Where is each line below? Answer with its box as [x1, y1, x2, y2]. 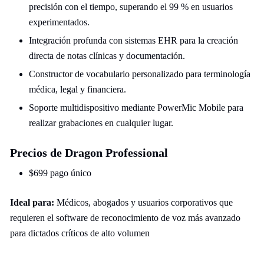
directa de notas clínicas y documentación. [29, 51, 185, 61]
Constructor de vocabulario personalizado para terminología [29, 69, 250, 79]
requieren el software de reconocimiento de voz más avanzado [10, 213, 240, 223]
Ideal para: [10, 197, 54, 207]
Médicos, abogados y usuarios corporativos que [54, 197, 233, 207]
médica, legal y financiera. [29, 84, 126, 94]
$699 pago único [29, 168, 91, 178]
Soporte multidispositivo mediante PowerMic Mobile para [29, 103, 243, 113]
